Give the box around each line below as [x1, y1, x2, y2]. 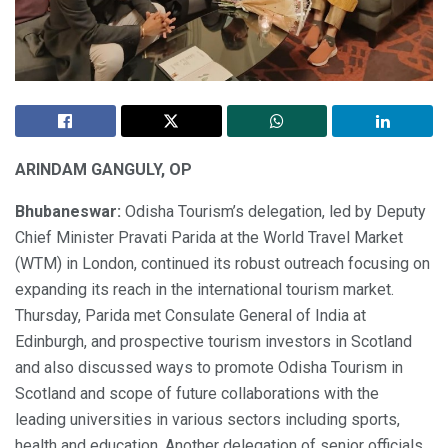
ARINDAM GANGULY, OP [15, 159, 192, 179]
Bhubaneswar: [15, 201, 121, 221]
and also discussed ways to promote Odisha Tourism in [15, 357, 403, 377]
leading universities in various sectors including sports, [15, 409, 400, 429]
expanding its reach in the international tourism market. [15, 279, 394, 299]
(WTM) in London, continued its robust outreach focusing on [15, 253, 430, 273]
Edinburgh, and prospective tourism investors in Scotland [15, 331, 412, 351]
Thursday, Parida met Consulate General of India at [15, 305, 366, 325]
